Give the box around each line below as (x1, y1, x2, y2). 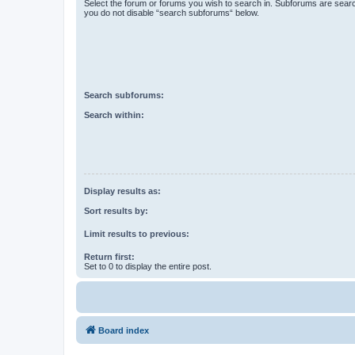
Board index (98, 325, 149, 335)
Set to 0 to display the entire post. (84, 261, 212, 271)
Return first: (84, 251, 135, 261)
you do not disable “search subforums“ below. (84, 7, 259, 17)
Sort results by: (84, 205, 148, 216)
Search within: (84, 109, 144, 120)
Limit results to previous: (84, 228, 189, 239)
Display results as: (84, 186, 161, 197)
